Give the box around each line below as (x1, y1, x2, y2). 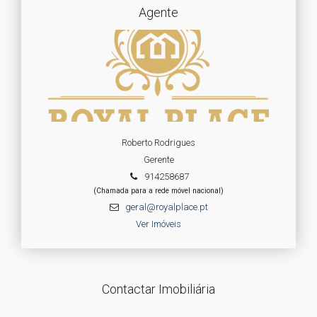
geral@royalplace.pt (125, 202, 209, 212)
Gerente (143, 154, 174, 165)
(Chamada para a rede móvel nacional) (93, 186, 224, 195)
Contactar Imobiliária (102, 282, 215, 296)
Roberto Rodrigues (122, 137, 195, 148)
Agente (139, 5, 178, 20)
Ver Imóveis (136, 219, 181, 229)
